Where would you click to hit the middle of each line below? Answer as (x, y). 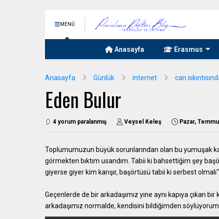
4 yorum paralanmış (80, 122)
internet (145, 78)
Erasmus (188, 49)
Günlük (104, 78)
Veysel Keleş (143, 122)
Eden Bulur (83, 99)
